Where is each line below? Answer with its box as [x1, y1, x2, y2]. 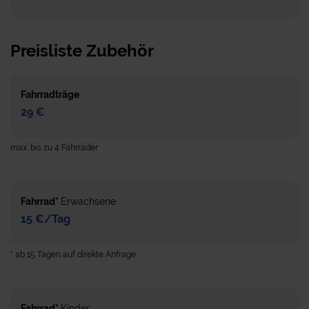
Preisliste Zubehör [10, 40, 154, 61]
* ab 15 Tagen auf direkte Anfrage [10, 249, 136, 259]
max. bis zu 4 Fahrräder [10, 142, 98, 152]
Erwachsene [61, 195, 116, 207]
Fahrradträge [21, 88, 79, 100]
